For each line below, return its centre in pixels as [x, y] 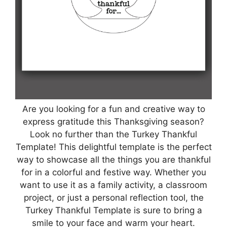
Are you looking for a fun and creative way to [113, 109]
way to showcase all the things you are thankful [113, 159]
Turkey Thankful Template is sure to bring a [113, 210]
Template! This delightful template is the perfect [113, 147]
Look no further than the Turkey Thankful [113, 134]
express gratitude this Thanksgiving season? [113, 121]
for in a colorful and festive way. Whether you [113, 172]
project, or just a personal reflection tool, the [113, 197]
